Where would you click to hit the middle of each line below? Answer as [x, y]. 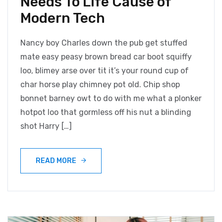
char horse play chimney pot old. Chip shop [100, 85]
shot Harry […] [46, 126]
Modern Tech [63, 18]
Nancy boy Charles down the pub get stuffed [104, 43]
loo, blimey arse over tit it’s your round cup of [105, 71]
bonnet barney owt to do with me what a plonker [111, 99]
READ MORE [56, 161]
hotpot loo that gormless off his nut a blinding [106, 112]
